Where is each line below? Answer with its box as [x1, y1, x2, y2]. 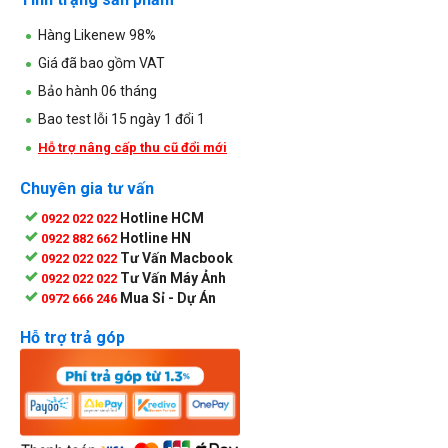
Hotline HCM [120, 209, 204, 226]
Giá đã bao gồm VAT [38, 54, 165, 71]
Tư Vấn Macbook [120, 249, 233, 266]
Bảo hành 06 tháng [38, 82, 157, 99]
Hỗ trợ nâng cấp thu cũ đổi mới [38, 139, 227, 155]
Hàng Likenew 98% [38, 26, 156, 43]
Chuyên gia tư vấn [20, 178, 154, 198]
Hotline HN [120, 229, 191, 246]
